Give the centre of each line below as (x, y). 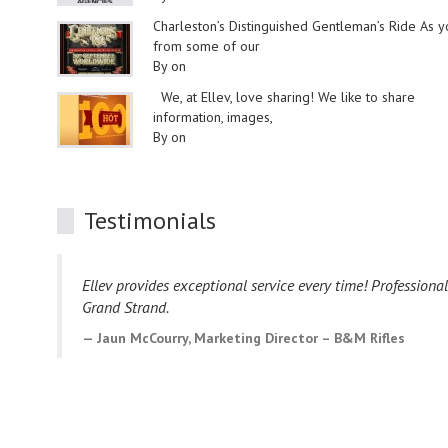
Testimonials (150, 220)
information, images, (213, 117)
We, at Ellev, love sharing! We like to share (284, 97)
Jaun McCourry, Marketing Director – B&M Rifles (251, 338)
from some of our (206, 46)
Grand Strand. (127, 307)
